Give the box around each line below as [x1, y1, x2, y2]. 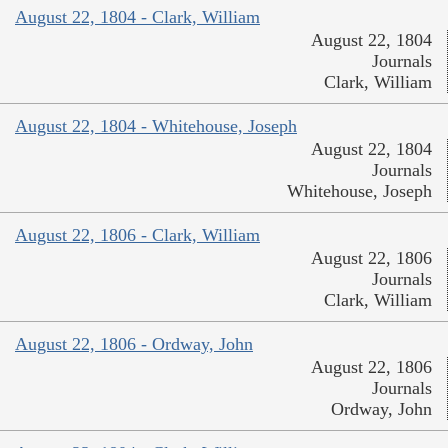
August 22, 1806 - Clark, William [15, 225, 260, 246]
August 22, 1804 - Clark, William [15, 7, 260, 28]
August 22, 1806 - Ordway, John [15, 334, 253, 355]
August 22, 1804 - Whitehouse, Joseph [15, 116, 297, 137]
